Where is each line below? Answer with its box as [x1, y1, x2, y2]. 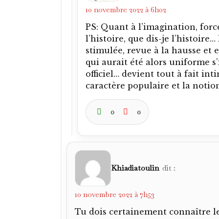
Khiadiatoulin [111, 162, 159, 173]
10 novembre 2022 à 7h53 [75, 189, 154, 199]
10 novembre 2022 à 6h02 [86, 4, 166, 14]
